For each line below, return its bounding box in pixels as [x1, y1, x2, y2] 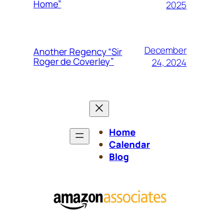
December [144, 44, 187, 57]
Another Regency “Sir [33, 45, 122, 58]
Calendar [109, 137, 150, 151]
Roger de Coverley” [33, 55, 114, 68]
